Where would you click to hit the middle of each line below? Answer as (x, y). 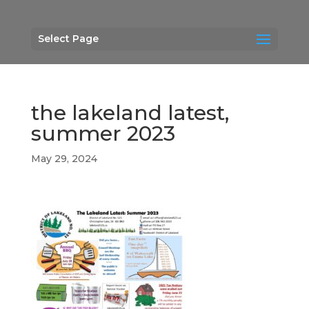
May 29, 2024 (64, 159)
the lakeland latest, (130, 113)
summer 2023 (103, 133)
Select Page (68, 39)
